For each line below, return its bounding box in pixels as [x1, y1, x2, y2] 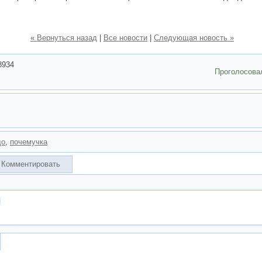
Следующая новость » [154, 33, 234, 42]
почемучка [10, 137, 47, 146]
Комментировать [1, 160, 60, 168]
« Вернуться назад [30, 33, 97, 42]
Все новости [104, 33, 147, 42]
